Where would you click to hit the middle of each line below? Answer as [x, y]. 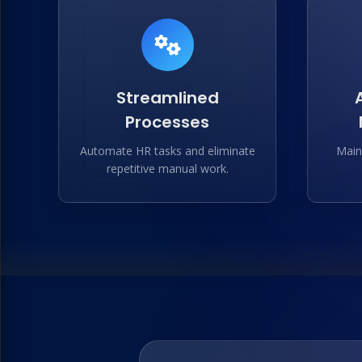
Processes [167, 122]
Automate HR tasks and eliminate [167, 151]
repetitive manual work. [167, 168]
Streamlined [167, 98]
